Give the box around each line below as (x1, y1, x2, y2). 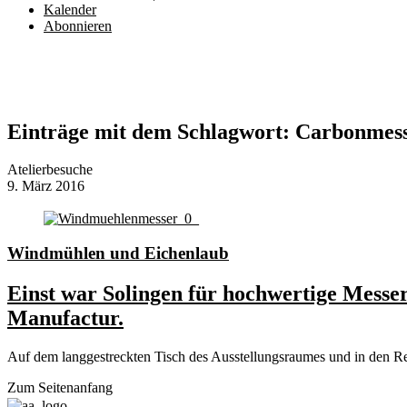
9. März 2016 (7, 178, 84, 194)
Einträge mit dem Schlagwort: (7, 119, 290, 144)
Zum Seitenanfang (7, 380, 113, 396)
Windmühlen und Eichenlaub (7, 243, 229, 263)
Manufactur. (7, 306, 124, 331)
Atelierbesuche (7, 162, 93, 178)
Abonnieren (44, 17, 112, 34)
